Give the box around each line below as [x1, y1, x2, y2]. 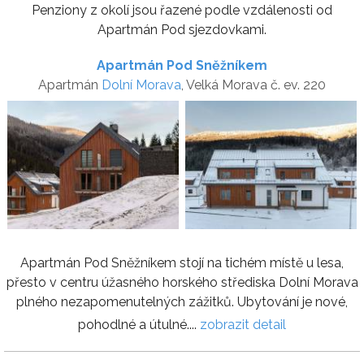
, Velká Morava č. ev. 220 [181, 76, 326, 93]
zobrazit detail [200, 316, 286, 332]
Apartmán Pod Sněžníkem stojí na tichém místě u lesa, [20, 254, 344, 271]
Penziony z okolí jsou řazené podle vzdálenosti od [32, 2, 332, 18]
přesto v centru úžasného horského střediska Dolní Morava [6, 274, 358, 290]
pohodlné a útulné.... [78, 316, 200, 332]
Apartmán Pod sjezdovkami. [97, 21, 266, 37]
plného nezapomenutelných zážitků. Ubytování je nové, [16, 293, 348, 310]
